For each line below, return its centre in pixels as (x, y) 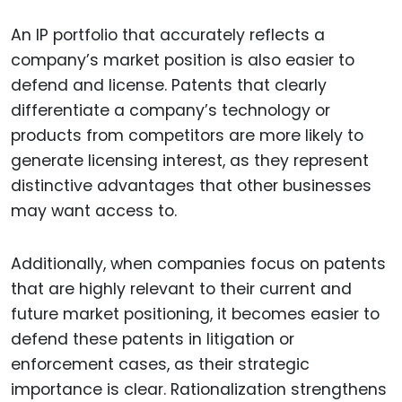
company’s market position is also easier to (183, 61)
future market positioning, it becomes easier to (195, 315)
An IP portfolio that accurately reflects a (168, 35)
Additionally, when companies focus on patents (198, 264)
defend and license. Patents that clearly (169, 86)
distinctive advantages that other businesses (191, 186)
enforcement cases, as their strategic (160, 365)
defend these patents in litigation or (153, 340)
